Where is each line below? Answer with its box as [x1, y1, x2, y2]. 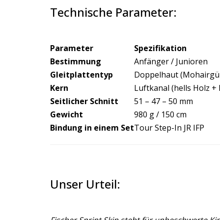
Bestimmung [50, 56, 101, 67]
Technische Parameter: [50, 4, 177, 20]
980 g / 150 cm [134, 109, 187, 120]
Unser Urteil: [50, 176, 120, 192]
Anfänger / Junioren [134, 56, 208, 67]
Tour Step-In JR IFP [134, 122, 204, 133]
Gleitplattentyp [50, 69, 113, 80]
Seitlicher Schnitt [50, 96, 118, 107]
